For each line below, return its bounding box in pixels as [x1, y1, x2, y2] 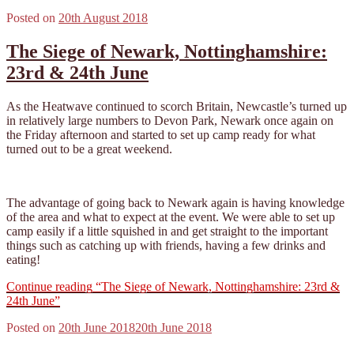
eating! [6, 252, 40, 266]
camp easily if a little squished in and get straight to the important [6, 224, 328, 238]
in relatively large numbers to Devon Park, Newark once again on [6, 113, 333, 127]
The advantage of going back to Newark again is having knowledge [6, 195, 345, 209]
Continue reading [6, 279, 92, 293]
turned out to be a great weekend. [6, 141, 172, 156]
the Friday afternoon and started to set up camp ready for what [6, 127, 315, 141]
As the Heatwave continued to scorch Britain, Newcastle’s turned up [6, 99, 347, 113]
